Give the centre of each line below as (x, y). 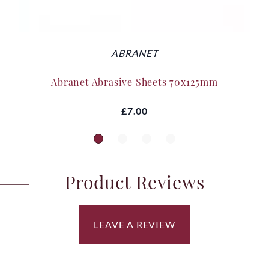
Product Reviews (134, 182)
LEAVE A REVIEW (134, 224)
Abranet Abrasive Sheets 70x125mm (134, 82)
